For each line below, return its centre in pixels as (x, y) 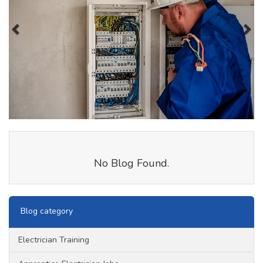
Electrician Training (54, 240)
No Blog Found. (131, 163)
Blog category (47, 211)
